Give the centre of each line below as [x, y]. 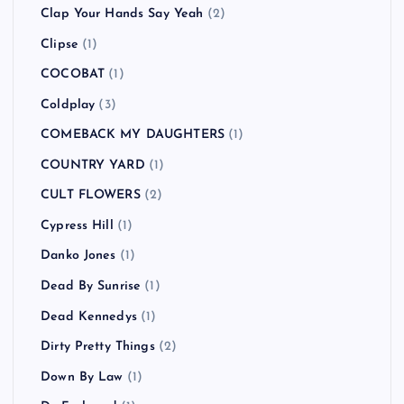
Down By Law [82, 377]
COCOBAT [73, 75]
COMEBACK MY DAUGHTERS [133, 135]
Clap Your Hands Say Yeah [122, 14]
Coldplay [68, 105]
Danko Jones [78, 256]
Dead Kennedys [89, 317]
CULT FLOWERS [91, 196]
